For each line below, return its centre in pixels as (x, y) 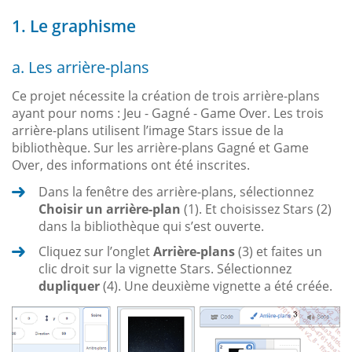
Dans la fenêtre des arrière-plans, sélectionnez (176, 191)
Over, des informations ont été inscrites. (131, 165)
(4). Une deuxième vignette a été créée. (216, 286)
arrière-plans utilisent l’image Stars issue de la (148, 130)
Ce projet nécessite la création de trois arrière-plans (166, 95)
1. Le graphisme (74, 26)
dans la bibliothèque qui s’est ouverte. (151, 226)
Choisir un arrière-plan (110, 209)
